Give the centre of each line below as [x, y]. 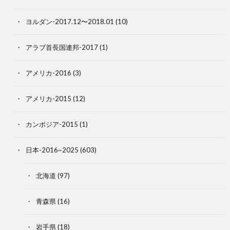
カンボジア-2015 [52, 124]
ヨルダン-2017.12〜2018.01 [70, 21]
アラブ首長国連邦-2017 [62, 47]
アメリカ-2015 [49, 98]
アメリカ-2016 [49, 73]
